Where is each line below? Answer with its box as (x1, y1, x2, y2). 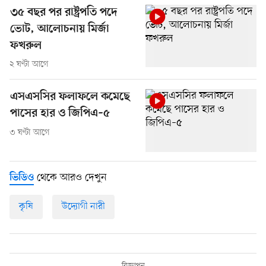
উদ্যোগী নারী (62, 199, 105, 213)
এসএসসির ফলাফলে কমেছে (10, 90, 130, 104)
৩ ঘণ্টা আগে (9, 127, 50, 139)
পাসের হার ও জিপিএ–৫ (10, 107, 110, 121)
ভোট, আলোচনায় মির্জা (10, 22, 109, 36)
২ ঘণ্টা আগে (9, 59, 49, 71)
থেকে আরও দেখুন (34, 170, 107, 185)
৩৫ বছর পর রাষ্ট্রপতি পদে (10, 5, 118, 20)
